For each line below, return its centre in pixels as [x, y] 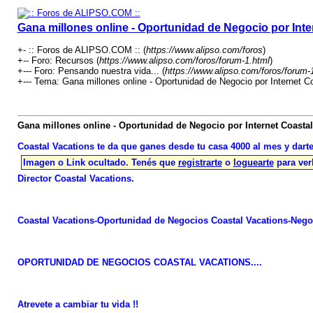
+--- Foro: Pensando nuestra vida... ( [91, 71]
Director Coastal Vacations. [75, 179]
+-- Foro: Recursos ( [58, 60]
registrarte [200, 162]
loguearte [253, 162]
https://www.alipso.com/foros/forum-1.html [184, 60]
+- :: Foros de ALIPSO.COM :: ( [81, 50]
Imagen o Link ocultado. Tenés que [100, 162]
